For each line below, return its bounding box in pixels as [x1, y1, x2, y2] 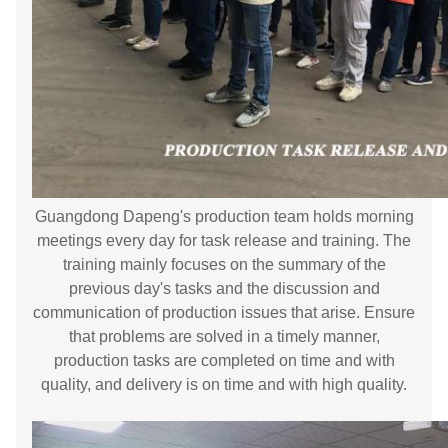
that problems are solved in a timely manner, [68, 327, 380, 345]
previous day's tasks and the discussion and [68, 279, 380, 297]
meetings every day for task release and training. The [37, 231, 411, 249]
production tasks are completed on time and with [53, 351, 395, 369]
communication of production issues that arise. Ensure [33, 303, 415, 321]
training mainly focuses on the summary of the [62, 255, 386, 273]
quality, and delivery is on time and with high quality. [41, 375, 407, 393]
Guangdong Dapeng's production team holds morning [34, 207, 414, 225]
